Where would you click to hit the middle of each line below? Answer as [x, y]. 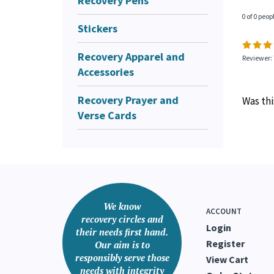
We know [122, 206]
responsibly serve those [122, 257]
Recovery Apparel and [131, 56]
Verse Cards [107, 115]
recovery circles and [122, 219]
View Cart [227, 259]
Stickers [98, 28]
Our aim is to [122, 244]
